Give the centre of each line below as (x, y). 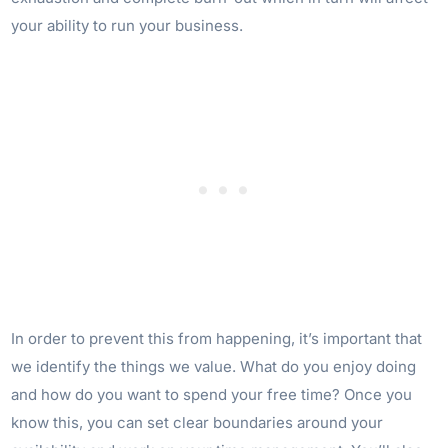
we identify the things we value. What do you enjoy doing (214, 366)
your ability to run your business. (127, 25)
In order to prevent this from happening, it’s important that (217, 338)
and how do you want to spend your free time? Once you (212, 394)
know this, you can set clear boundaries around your (197, 422)
